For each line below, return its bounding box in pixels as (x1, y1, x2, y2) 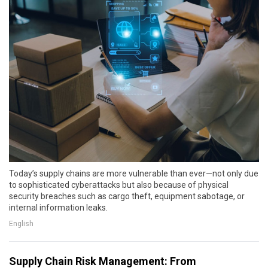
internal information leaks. (9, 202, 108, 212)
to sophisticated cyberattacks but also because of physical (9, 179, 229, 190)
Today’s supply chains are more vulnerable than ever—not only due (9, 168, 258, 178)
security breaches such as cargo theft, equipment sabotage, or (9, 191, 245, 201)
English (9, 219, 33, 228)
